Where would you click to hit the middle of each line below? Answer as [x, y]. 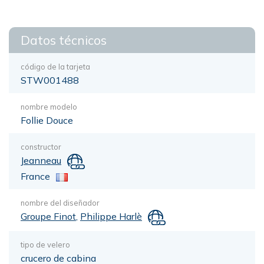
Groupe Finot [48, 216]
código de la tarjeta [55, 67]
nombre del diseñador [60, 202]
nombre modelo [49, 107]
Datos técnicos [64, 40]
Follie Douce [47, 120]
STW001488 [50, 80]
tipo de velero [45, 244]
